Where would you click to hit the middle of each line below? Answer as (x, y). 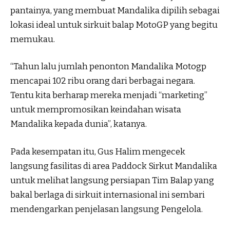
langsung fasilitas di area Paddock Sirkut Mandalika (114, 166)
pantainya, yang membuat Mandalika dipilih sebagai (115, 10)
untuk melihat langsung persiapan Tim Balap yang (112, 180)
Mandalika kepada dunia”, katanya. (79, 124)
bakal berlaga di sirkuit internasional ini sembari (108, 195)
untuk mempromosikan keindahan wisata (96, 110)
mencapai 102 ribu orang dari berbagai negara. (103, 81)
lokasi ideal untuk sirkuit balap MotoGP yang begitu (114, 25)
